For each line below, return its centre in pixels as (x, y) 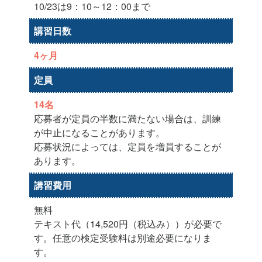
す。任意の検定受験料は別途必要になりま (123, 237)
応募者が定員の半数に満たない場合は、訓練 (127, 118)
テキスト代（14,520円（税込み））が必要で (128, 223)
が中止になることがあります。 (99, 132)
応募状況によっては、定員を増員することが (127, 146)
